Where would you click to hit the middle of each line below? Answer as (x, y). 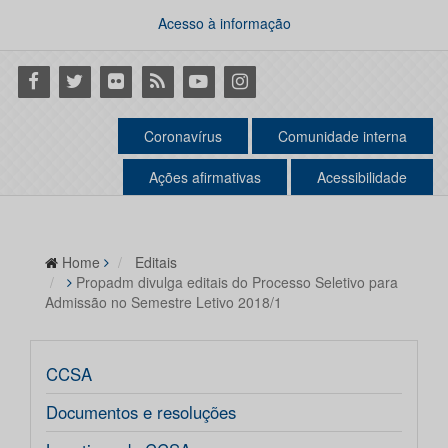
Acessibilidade (362, 177)
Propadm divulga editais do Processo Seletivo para (237, 282)
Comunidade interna (342, 136)
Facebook (53, 80)
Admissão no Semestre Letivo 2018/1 (163, 302)
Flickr (118, 80)
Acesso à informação (224, 23)
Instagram (261, 80)
